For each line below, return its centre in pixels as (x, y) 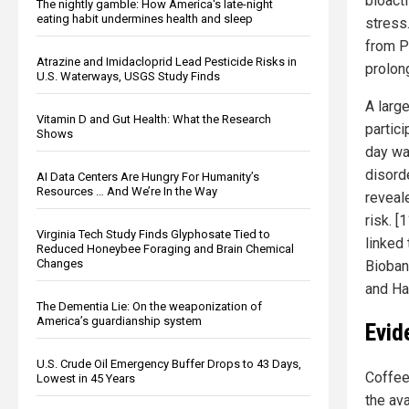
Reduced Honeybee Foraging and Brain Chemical (165, 248)
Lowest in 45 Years (86, 378)
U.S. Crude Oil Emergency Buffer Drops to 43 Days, (169, 363)
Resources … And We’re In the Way (127, 191)
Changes (60, 263)
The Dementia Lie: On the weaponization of (149, 306)
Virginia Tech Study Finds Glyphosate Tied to (153, 234)
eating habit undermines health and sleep (145, 18)
